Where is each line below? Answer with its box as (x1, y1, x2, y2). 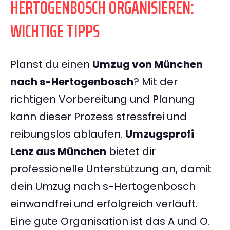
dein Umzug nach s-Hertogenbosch (10, 179, 196, 194)
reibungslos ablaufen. (10, 127, 125, 142)
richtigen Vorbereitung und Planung (10, 92, 195, 107)
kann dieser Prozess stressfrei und (10, 109, 187, 124)
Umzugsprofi (125, 127, 194, 142)
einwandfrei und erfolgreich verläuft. (10, 197, 198, 212)
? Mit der (133, 74, 178, 89)
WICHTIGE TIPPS (10, 16, 100, 46)
